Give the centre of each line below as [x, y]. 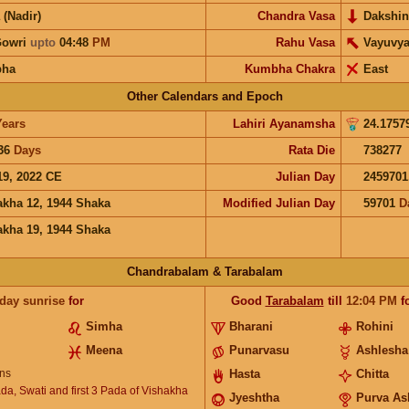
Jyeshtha [254, 397]
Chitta [373, 373]
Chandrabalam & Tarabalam [204, 271]
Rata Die [311, 150]
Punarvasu [259, 350]
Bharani [251, 326]
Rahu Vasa [305, 42]
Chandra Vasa [296, 16]
